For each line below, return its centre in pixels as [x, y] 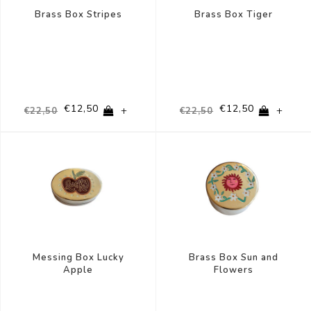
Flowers [234, 270]
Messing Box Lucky [78, 258]
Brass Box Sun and [234, 258]
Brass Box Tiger [234, 15]
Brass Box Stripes [78, 15]
